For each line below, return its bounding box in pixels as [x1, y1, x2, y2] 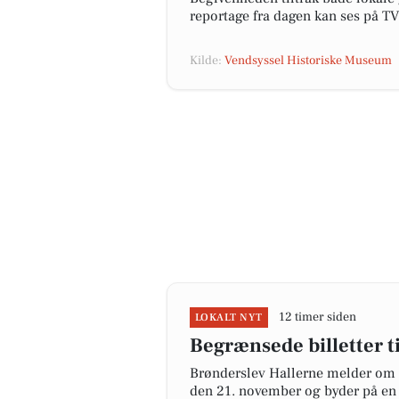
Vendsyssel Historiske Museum [224, 53, 392, 69]
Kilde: [190, 53, 224, 69]
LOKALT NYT [195, 311, 263, 324]
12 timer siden [278, 309, 356, 325]
